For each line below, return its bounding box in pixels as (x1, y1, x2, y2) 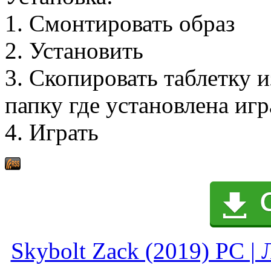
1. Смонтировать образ (5, 10, 241, 37)
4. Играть (5, 119, 105, 146)
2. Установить (5, 38, 149, 64)
